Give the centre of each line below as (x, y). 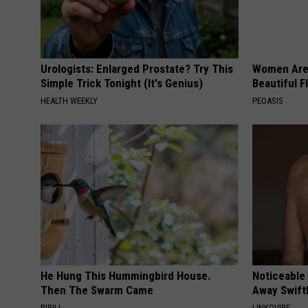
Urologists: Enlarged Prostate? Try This (137, 68)
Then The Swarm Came (97, 290)
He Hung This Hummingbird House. (126, 275)
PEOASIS (268, 100)
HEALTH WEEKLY (69, 100)
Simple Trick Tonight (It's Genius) (122, 83)
